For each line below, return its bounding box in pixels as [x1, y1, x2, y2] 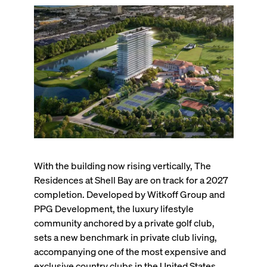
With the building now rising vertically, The [33, 159, 211, 172]
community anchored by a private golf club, [33, 216, 215, 229]
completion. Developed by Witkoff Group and [33, 187, 225, 200]
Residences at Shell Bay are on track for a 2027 [33, 173, 228, 186]
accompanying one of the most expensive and [33, 244, 226, 257]
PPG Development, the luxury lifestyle [33, 201, 194, 215]
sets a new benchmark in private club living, [33, 230, 217, 243]
